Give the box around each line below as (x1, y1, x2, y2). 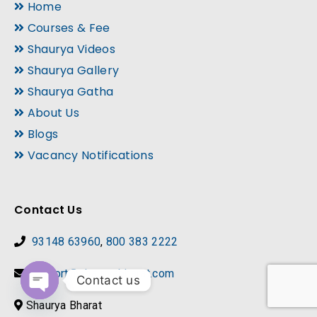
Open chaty (39, 300, 100, 314)
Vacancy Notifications (24, 147, 154, 164)
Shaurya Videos (24, 41, 115, 58)
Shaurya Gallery (24, 62, 120, 79)
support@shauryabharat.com (28, 267, 175, 281)
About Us (24, 105, 80, 122)
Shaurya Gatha (24, 83, 114, 100)
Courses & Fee (24, 20, 110, 37)
